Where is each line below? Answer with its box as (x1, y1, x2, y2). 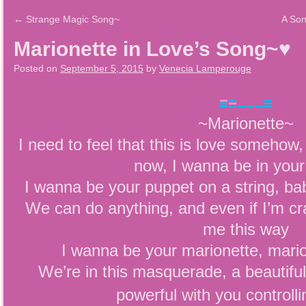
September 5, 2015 (60, 63, 143, 74)
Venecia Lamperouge (159, 63, 251, 74)
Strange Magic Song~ (23, 14, 120, 25)
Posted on (14, 63, 57, 74)
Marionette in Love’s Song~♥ (14, 38, 291, 60)
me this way (203, 221, 289, 238)
